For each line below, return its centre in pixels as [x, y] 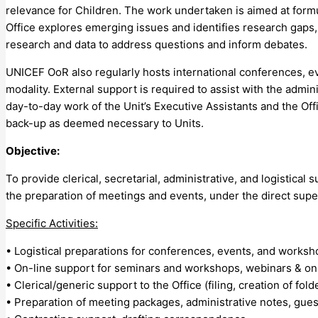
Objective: [33, 150]
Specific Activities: [52, 223]
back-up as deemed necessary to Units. [105, 123]
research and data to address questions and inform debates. [157, 44]
